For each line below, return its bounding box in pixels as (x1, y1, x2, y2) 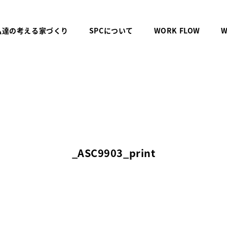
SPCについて (89, 25, 133, 35)
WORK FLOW (154, 25, 200, 35)
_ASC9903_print (71, 145, 156, 160)
